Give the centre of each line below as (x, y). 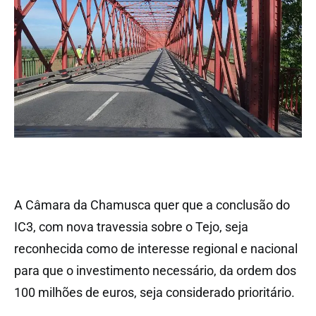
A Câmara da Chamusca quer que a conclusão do (152, 205)
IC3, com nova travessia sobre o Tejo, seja (131, 226)
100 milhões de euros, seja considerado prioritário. (154, 292)
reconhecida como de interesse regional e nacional (156, 248)
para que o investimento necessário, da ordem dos (155, 270)
